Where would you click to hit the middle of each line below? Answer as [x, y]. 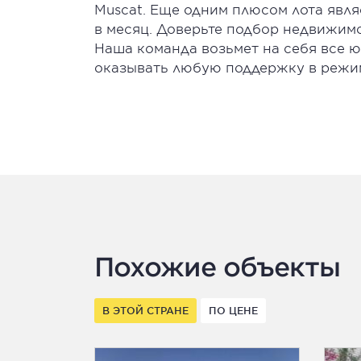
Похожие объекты [217, 266]
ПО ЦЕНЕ [233, 310]
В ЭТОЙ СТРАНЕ [145, 310]
